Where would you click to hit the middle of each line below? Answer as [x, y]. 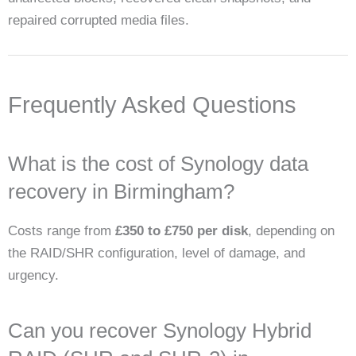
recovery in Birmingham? [121, 191]
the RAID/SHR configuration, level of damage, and [157, 253]
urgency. [33, 275]
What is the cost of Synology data [158, 163]
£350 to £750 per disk [182, 230]
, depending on [291, 230]
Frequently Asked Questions [152, 104]
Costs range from [62, 230]
